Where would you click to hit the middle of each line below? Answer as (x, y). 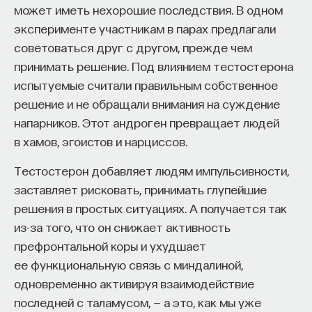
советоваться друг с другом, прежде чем (133, 47)
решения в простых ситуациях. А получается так (150, 208)
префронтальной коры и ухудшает (110, 245)
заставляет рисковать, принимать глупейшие (140, 189)
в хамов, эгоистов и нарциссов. (101, 141)
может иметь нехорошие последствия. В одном (148, 9)
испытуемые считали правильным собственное (146, 84)
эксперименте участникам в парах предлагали (145, 28)
